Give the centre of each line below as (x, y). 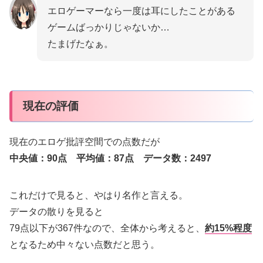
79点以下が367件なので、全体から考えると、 (107, 228)
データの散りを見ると (56, 212)
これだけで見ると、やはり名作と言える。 (99, 195)
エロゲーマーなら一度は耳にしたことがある (142, 11)
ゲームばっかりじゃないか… (109, 28)
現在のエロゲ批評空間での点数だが (85, 142)
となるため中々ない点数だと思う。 (85, 245)
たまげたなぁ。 (81, 44)
